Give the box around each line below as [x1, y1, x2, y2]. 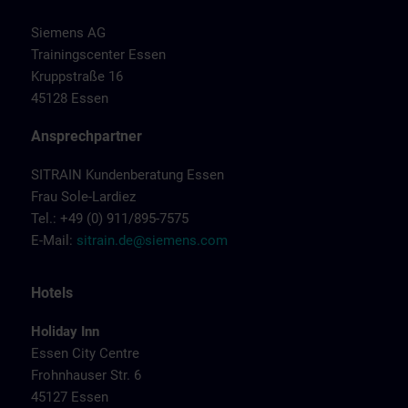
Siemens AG [31, 25, 106, 41]
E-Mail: [31, 232, 76, 249]
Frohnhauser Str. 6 [31, 367, 141, 383]
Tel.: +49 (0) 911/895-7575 [31, 210, 189, 227]
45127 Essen [31, 389, 108, 405]
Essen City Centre [31, 345, 139, 362]
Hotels [31, 284, 73, 301]
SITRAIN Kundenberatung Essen [31, 167, 224, 183]
